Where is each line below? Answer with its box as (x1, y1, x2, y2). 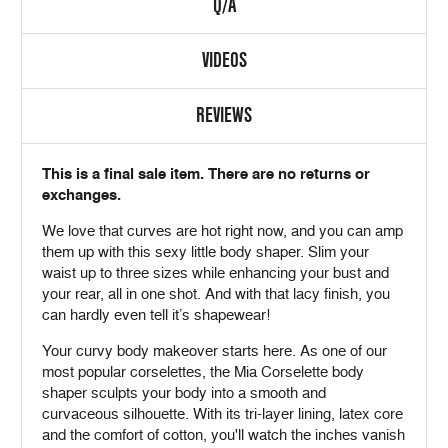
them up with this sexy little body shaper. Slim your (42, 243, 369, 262)
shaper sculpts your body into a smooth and (42, 384, 326, 403)
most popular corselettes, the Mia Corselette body (42, 363, 364, 382)
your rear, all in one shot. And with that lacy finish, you (42, 285, 390, 304)
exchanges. (42, 186, 121, 205)
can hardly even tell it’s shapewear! (42, 306, 270, 325)
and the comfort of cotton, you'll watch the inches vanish (42, 426, 405, 445)
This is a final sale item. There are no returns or (42, 165, 370, 184)
